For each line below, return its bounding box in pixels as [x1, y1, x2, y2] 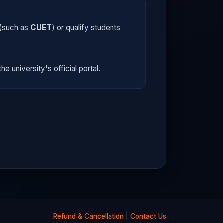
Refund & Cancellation [53, 212, 124, 220]
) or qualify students [52, 23, 120, 32]
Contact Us [130, 212, 166, 220]
